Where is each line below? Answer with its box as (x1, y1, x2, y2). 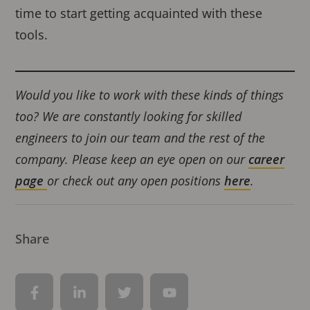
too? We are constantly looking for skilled (15, 108, 242, 125)
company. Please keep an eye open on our (15, 151, 249, 168)
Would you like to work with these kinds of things (15, 86, 284, 104)
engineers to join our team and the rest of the (15, 129, 266, 147)
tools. (15, 26, 48, 44)
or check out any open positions (47, 172, 225, 190)
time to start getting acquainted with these (15, 5, 263, 22)
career (248, 151, 285, 168)
